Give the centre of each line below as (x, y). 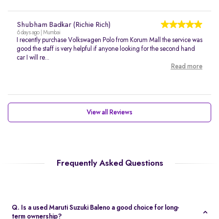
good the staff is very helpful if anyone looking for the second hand (106, 49)
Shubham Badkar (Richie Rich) (64, 25)
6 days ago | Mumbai (39, 33)
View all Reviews (109, 112)
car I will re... (33, 58)
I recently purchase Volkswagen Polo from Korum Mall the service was (109, 40)
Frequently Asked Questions (109, 163)
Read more (186, 66)
